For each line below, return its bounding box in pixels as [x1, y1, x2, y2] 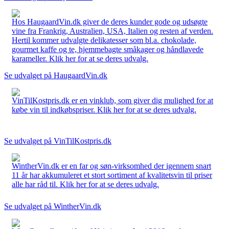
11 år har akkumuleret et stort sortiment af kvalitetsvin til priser [12, 170, 212, 179]
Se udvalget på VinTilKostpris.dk [4, 136, 111, 145]
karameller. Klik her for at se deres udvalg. [12, 54, 148, 63]
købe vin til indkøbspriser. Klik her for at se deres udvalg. [12, 105, 196, 114]
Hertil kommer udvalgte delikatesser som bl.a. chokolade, [12, 35, 196, 44]
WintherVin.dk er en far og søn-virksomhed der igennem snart [12, 161, 211, 170]
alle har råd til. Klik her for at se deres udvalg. [12, 179, 159, 189]
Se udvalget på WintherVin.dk [4, 201, 101, 211]
